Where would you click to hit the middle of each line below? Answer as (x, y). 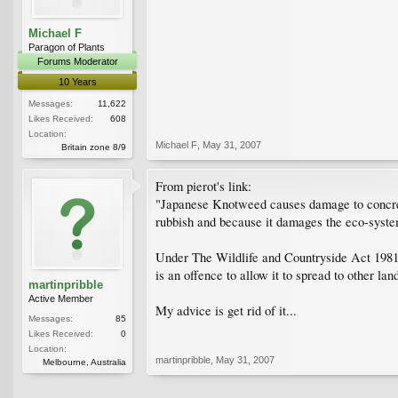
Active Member (61, 298)
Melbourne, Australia (84, 362)
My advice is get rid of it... (226, 310)
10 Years (77, 81)
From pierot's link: (203, 186)
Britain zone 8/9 (94, 147)
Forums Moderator (77, 61)
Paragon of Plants (67, 47)
